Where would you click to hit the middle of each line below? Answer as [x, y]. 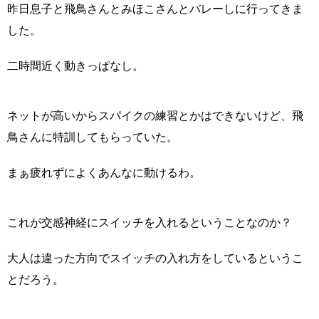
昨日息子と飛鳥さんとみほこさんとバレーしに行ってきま [155, 9]
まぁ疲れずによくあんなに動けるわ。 [104, 172]
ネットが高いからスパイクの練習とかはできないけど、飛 [155, 115]
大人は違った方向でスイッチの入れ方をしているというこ [155, 258]
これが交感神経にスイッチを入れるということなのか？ [150, 222]
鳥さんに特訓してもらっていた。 [93, 137]
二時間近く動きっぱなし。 [75, 66]
